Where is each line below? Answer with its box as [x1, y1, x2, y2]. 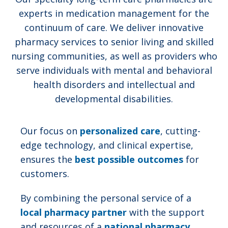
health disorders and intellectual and [33, 78, 195, 91]
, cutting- [160, 125, 201, 137]
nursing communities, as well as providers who [11, 50, 217, 63]
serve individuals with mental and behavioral [16, 64, 212, 77]
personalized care [80, 125, 160, 137]
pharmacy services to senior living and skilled [14, 36, 214, 48]
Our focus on [20, 125, 80, 137]
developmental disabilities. [55, 93, 173, 105]
